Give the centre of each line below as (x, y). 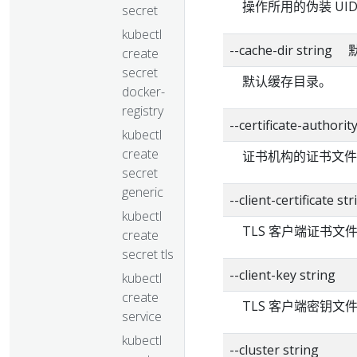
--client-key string (282, 275)
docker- (143, 91)
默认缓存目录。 (287, 81)
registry (143, 110)
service (142, 316)
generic (143, 192)
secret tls (148, 254)
